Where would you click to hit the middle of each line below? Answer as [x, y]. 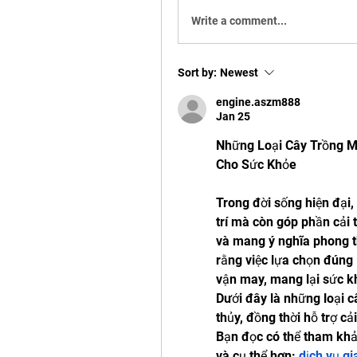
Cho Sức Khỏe [256, 165]
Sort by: [197, 73]
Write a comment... [239, 20]
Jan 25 [233, 116]
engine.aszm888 [258, 102]
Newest [239, 73]
